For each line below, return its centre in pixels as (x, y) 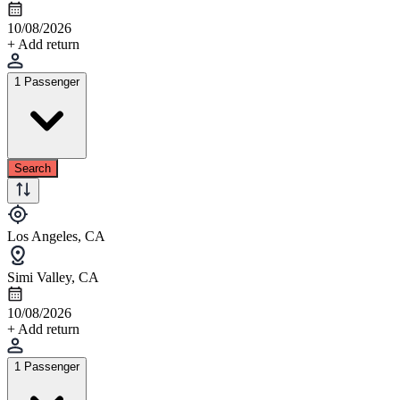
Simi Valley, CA (53, 277)
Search (33, 168)
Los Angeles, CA (56, 236)
